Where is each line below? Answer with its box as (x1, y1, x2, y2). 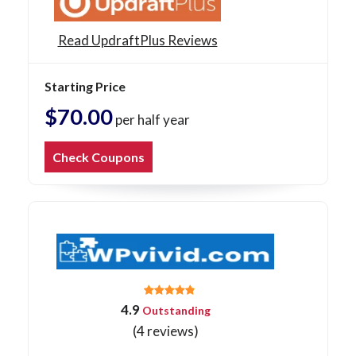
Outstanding (139, 304, 211, 318)
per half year (113, 111, 190, 129)
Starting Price (44, 79, 126, 95)
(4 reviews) (132, 323, 199, 340)
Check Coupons (52, 149, 145, 165)
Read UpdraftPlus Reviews (57, 32, 218, 49)
